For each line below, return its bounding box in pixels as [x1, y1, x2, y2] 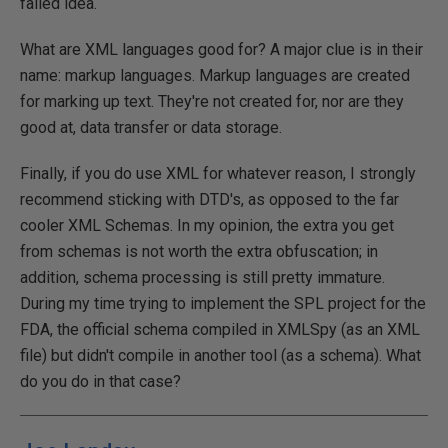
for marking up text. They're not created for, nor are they [20, 91, 404, 111]
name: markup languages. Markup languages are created [20, 65, 410, 85]
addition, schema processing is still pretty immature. [20, 267, 385, 287]
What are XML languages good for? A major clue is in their [20, 39, 423, 59]
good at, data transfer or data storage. [20, 117, 282, 137]
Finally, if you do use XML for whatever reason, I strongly [20, 163, 416, 183]
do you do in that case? [20, 371, 181, 391]
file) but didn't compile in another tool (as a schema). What [20, 345, 421, 365]
